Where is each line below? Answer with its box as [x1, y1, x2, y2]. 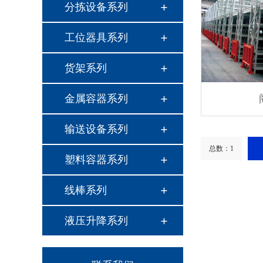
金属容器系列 [65, 93, 128, 106]
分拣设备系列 [65, 2, 128, 14]
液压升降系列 [65, 215, 128, 228]
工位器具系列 [65, 32, 128, 45]
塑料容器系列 [65, 154, 128, 167]
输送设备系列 [65, 124, 128, 136]
